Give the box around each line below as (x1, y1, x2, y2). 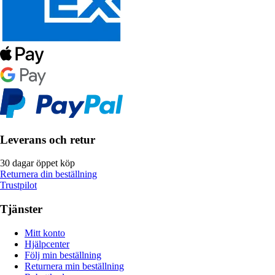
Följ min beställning (25, 249, 101, 260)
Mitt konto (25, 227, 65, 238)
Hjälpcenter (25, 238, 69, 249)
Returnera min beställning (25, 260, 124, 271)
